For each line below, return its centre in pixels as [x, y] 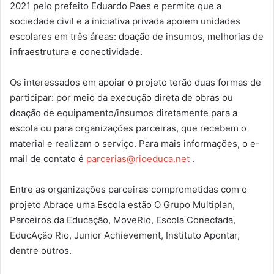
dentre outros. [41, 250]
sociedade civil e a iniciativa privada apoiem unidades [125, 21]
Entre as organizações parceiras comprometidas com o [128, 189]
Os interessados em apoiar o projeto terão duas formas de [135, 82]
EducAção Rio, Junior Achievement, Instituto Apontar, [125, 235]
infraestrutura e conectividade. [76, 51]
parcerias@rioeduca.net [138, 158]
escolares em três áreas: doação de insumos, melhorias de [137, 36]
